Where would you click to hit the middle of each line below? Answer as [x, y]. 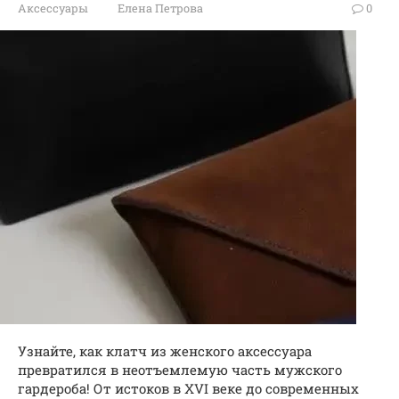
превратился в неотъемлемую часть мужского [180, 370]
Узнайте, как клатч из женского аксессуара [165, 351]
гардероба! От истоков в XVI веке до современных [188, 388]
